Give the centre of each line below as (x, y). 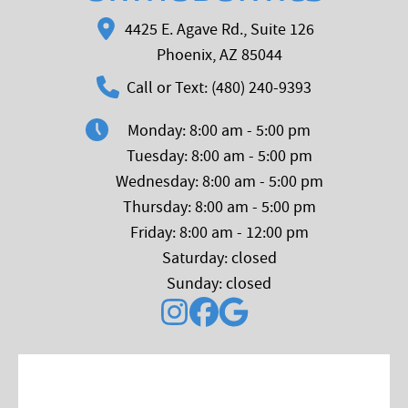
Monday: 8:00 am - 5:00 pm (219, 131)
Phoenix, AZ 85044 (219, 56)
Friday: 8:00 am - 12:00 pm (219, 233)
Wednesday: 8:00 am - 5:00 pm (219, 182)
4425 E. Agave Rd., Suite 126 (219, 30)
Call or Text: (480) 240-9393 (219, 88)
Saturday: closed (219, 259)
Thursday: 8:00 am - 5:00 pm (219, 208)
